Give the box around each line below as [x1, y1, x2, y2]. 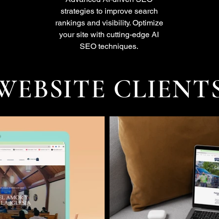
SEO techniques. [80, 42, 138, 51]
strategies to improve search [60, 6, 158, 16]
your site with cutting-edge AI [59, 30, 159, 39]
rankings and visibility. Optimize [55, 18, 163, 27]
